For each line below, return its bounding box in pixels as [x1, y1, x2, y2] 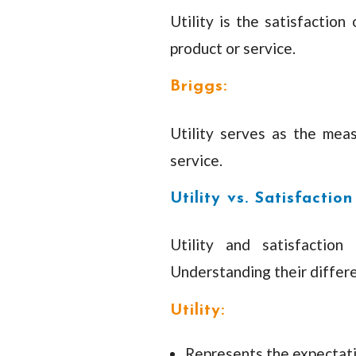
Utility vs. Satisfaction [169, 191, 353, 207]
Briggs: [169, 79, 227, 95]
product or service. [169, 38, 296, 57]
